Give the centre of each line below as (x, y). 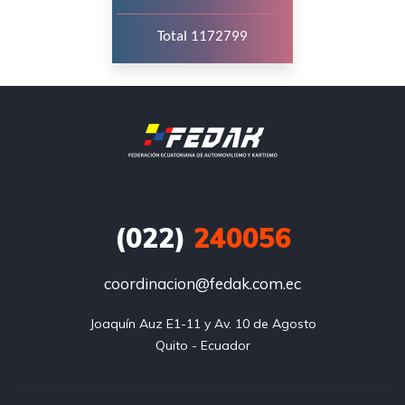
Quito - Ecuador (202, 346)
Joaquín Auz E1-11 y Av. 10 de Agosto (202, 324)
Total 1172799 (202, 37)
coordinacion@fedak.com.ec (202, 284)
